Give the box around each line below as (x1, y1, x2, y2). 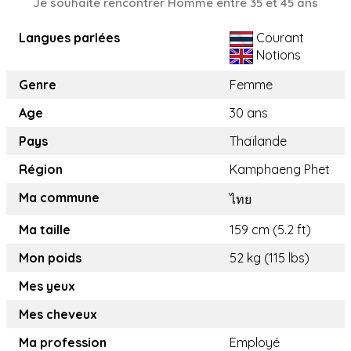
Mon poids (19, 250, 81, 266)
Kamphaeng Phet (230, 161, 330, 178)
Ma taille (19, 222, 71, 238)
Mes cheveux (19, 306, 97, 323)
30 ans (230, 105, 268, 121)
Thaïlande (230, 133, 287, 150)
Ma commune (19, 190, 100, 206)
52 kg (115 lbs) (230, 250, 309, 266)
